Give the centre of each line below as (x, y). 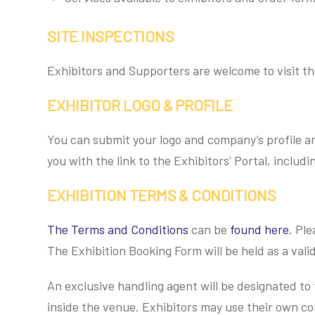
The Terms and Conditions (118, 229)
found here (259, 229)
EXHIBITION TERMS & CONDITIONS (162, 195)
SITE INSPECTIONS (111, 36)
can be (209, 229)
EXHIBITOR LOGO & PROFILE (140, 105)
